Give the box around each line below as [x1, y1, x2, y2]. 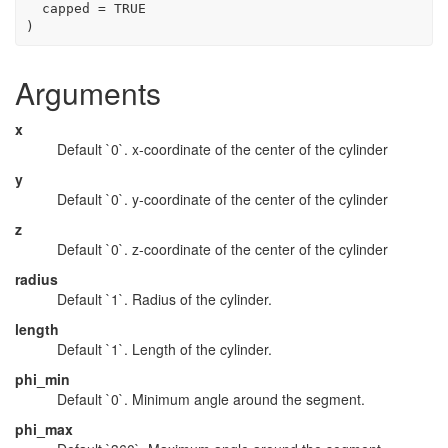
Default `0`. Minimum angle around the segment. [57, 389, 365, 409]
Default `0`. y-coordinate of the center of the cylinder [57, 189, 388, 209]
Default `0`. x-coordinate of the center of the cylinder [57, 139, 388, 159]
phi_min [15, 369, 70, 389]
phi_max [15, 419, 73, 439]
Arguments [15, 71, 161, 114]
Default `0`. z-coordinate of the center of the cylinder [57, 239, 388, 259]
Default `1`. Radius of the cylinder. [57, 289, 272, 309]
